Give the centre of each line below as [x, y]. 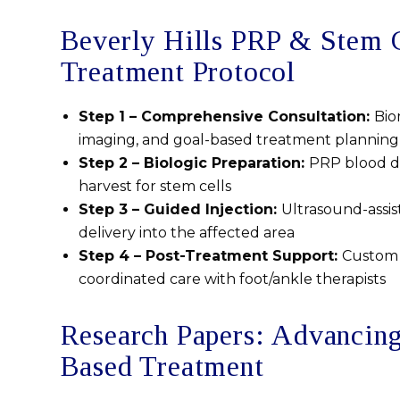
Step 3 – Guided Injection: [179, 210]
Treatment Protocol [178, 72]
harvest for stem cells [154, 187]
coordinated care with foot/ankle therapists [232, 279]
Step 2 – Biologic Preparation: [193, 163]
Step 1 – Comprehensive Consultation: [226, 117]
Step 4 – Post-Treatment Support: [210, 256]
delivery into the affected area [186, 233]
